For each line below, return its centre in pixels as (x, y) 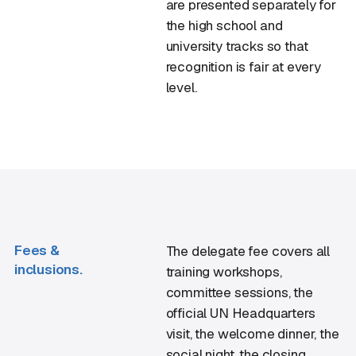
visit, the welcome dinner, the (252, 334)
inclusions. (48, 269)
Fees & (37, 250)
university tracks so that (237, 46)
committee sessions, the (239, 292)
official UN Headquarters (240, 313)
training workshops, (224, 272)
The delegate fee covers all (248, 251)
